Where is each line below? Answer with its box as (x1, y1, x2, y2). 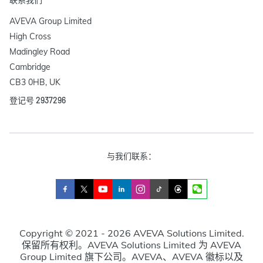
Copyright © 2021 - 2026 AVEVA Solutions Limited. (19, 227, 244, 240)
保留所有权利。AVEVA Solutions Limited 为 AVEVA (22, 239, 241, 251)
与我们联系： (107, 151, 156, 162)
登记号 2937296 (9, 95, 66, 106)
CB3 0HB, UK (9, 77, 60, 88)
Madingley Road (9, 46, 70, 58)
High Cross (9, 31, 51, 42)
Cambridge (9, 62, 50, 73)
